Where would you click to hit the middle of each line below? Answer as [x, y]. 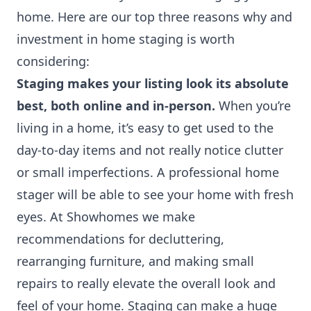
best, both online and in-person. [118, 106]
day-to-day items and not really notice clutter [150, 150]
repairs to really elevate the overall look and [146, 283]
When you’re [255, 106]
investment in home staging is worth [126, 39]
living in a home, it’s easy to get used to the [145, 128]
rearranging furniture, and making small [135, 261]
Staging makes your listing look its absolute [153, 83]
